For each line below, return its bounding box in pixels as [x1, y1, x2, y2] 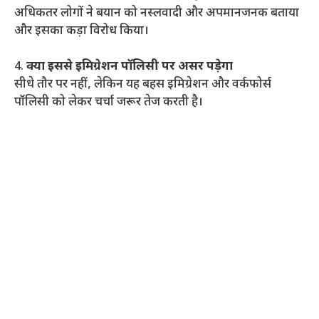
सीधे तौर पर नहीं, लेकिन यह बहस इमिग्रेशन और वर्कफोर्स [14, 77, 271, 93]
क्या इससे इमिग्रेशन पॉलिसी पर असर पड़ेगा [26, 59, 233, 75]
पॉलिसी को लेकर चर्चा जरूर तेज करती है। [14, 95, 203, 111]
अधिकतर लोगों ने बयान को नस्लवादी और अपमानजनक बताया [14, 5, 299, 21]
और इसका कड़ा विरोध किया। [14, 23, 149, 39]
